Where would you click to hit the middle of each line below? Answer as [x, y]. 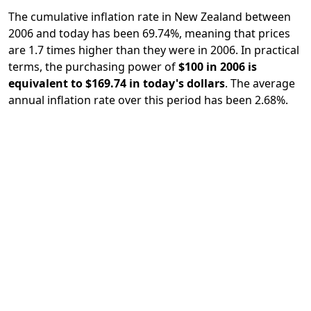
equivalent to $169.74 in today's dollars [117, 83]
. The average [260, 83]
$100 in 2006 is [218, 67]
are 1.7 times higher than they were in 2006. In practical [154, 50]
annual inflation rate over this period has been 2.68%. [148, 100]
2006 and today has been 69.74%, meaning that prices [149, 33]
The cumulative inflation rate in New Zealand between [150, 17]
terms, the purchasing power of [93, 67]
